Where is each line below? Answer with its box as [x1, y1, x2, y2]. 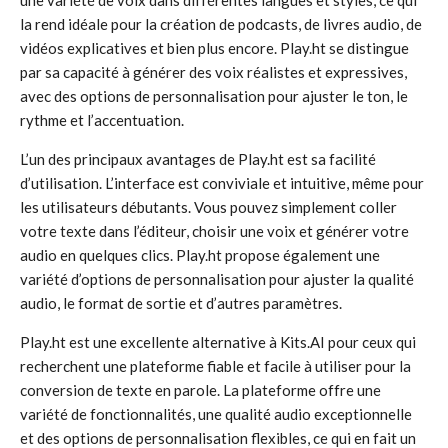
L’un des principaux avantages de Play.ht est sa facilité [20, 150, 376, 168]
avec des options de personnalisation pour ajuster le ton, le [20, 87, 408, 105]
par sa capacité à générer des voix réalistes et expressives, [20, 63, 407, 81]
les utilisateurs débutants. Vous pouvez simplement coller [20, 198, 397, 216]
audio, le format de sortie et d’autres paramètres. [20, 294, 342, 312]
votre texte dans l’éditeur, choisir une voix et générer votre [20, 222, 409, 240]
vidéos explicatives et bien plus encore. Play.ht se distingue [20, 39, 409, 57]
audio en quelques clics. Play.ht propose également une [20, 246, 380, 264]
